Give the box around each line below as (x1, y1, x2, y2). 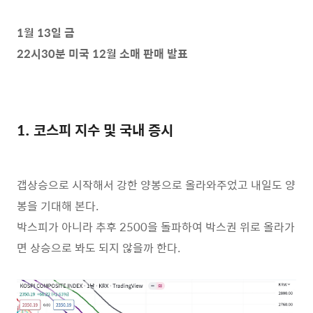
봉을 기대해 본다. (17, 197, 99, 214)
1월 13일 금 (17, 24, 75, 41)
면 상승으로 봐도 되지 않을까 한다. (17, 239, 180, 256)
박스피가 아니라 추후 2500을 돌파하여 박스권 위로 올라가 (17, 218, 295, 235)
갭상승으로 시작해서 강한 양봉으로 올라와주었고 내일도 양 (17, 176, 296, 194)
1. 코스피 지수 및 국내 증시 (17, 119, 173, 140)
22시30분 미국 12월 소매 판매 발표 (17, 45, 188, 62)
